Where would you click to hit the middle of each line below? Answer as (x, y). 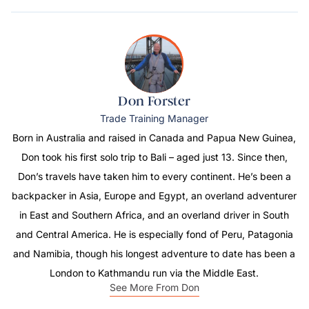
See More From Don (154, 288)
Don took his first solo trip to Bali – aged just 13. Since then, (154, 157)
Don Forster (154, 101)
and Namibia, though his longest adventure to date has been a (154, 254)
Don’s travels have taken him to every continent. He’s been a (154, 177)
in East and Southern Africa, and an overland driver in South (154, 215)
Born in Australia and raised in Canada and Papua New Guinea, (154, 138)
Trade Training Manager (154, 119)
